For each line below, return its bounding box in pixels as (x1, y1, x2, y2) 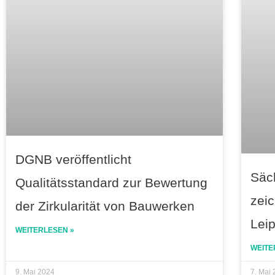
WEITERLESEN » (15, 225, 74, 234)
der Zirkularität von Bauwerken (15, 198, 195, 213)
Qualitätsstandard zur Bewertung (15, 175, 207, 190)
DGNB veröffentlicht (15, 152, 131, 166)
